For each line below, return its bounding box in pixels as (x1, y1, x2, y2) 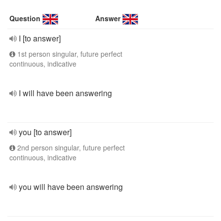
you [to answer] (19, 126, 72, 138)
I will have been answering (19, 87, 112, 99)
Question (9, 13, 40, 23)
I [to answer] (19, 33, 61, 44)
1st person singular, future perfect (15, 49, 122, 59)
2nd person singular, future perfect (15, 143, 125, 152)
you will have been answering (19, 181, 123, 192)
